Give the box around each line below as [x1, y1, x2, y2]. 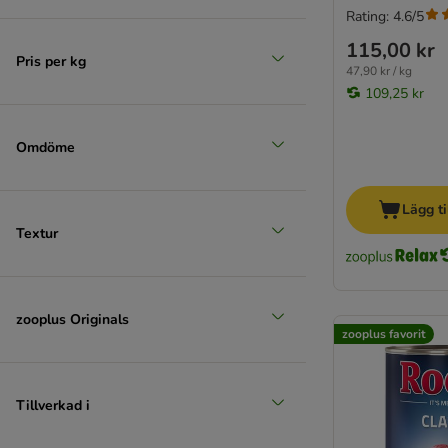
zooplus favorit [342, 326, 426, 343]
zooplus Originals [16, 309, 129, 329]
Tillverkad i [16, 395, 90, 415]
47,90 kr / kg [346, 63, 412, 79]
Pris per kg [16, 51, 86, 71]
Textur [16, 223, 58, 243]
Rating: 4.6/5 [346, 7, 424, 26]
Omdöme [16, 137, 75, 157]
